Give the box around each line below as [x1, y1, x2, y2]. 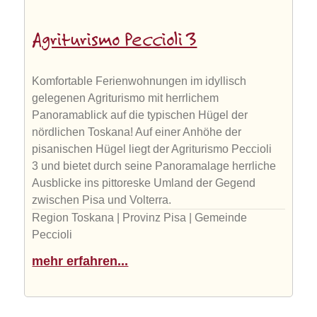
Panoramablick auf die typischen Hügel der [32, 109, 248, 122]
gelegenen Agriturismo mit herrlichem [32, 92, 219, 105]
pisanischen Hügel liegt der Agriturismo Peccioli [32, 143, 272, 156]
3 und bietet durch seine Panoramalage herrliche [32, 160, 277, 173]
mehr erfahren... [32, 254, 129, 269]
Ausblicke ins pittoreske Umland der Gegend [32, 177, 256, 190]
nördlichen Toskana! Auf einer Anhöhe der [32, 126, 242, 139]
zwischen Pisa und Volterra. [32, 194, 172, 207]
